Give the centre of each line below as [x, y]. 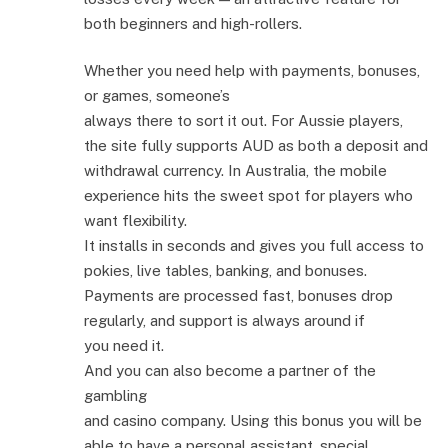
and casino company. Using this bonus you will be [253, 421]
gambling [115, 396]
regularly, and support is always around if [224, 321]
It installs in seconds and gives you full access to [254, 246]
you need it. [124, 346]
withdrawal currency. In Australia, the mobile [235, 171]
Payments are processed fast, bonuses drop [238, 296]
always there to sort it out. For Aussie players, [243, 121]
